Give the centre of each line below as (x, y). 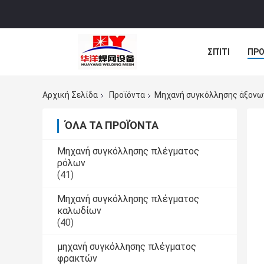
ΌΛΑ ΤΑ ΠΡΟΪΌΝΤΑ (112, 126)
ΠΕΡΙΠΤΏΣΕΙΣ (234, 78)
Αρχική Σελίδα (70, 95)
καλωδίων (79, 211)
